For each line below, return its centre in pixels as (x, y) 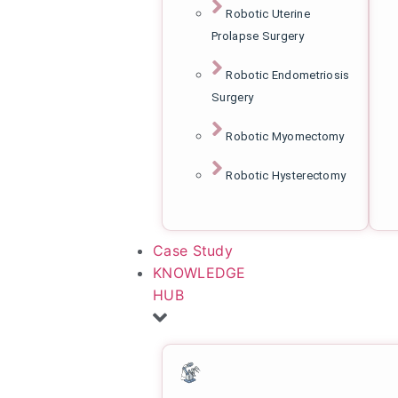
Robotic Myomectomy (285, 136)
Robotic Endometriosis (288, 75)
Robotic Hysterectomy (286, 175)
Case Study (193, 250)
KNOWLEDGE (199, 272)
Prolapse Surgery (258, 36)
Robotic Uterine (268, 13)
